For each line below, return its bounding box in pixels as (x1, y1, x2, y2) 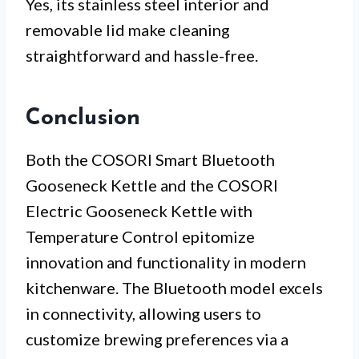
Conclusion (26, 107, 140, 130)
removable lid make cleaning (26, 19, 230, 39)
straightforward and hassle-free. (26, 45, 258, 65)
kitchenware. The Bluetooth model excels (26, 277, 323, 297)
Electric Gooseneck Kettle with (26, 200, 252, 220)
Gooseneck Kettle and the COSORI (26, 175, 278, 195)
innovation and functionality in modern (26, 252, 306, 272)
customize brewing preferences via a (26, 329, 288, 349)
